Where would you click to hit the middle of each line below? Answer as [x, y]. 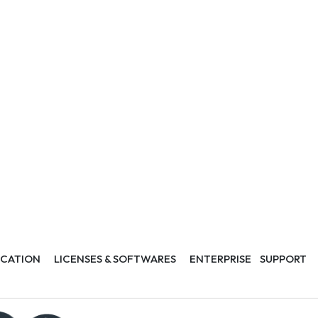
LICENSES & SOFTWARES [115, 259]
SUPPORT [284, 259]
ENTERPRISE [221, 259]
